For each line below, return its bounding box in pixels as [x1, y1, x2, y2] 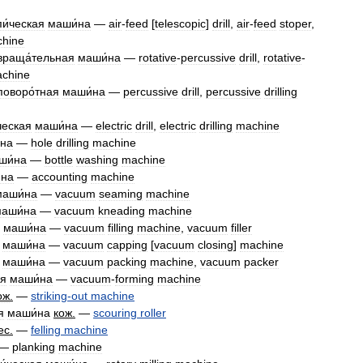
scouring [93, 306, 137, 319]
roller [140, 306, 166, 319]
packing [107, 255, 147, 268]
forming [115, 272, 154, 285]
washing [76, 153, 118, 166]
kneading [98, 204, 145, 217]
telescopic [155, 17, 206, 30]
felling [31, 323, 61, 336]
